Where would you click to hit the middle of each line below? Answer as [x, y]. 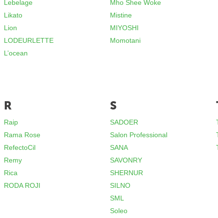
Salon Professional [139, 135]
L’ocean [16, 53]
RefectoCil [20, 147]
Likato [13, 15]
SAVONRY [126, 160]
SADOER [124, 122]
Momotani [126, 40]
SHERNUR [127, 173]
